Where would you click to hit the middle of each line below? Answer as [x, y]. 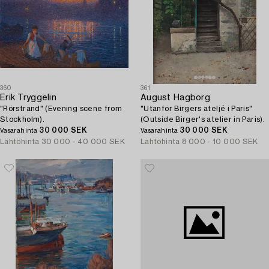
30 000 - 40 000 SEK [83, 142]
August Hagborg [175, 98]
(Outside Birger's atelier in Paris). [203, 119]
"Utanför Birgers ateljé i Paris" [197, 109]
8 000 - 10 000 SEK [220, 142]
